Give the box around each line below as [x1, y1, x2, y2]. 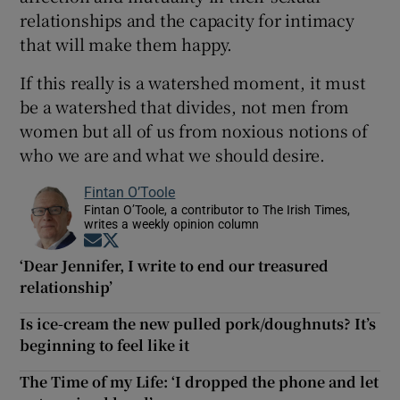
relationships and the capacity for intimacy [20, 7, 354, 31]
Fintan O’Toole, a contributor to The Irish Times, [84, 203, 351, 216]
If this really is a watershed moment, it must [20, 70, 366, 94]
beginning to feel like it [20, 334, 190, 355]
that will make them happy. [20, 31, 233, 55]
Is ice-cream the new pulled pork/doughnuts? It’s [20, 312, 377, 334]
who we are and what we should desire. [20, 142, 326, 166]
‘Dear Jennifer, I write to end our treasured [20, 254, 329, 276]
